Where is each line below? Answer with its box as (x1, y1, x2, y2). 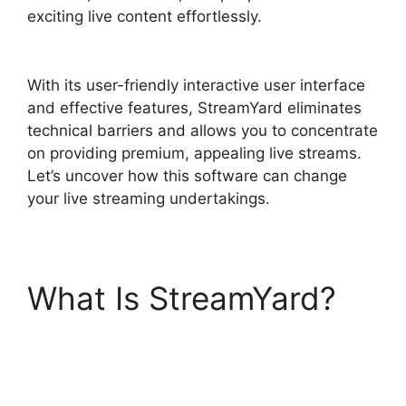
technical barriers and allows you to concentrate (27, 121, 378, 140)
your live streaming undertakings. (27, 188, 270, 208)
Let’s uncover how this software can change (27, 166, 347, 185)
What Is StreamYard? (27, 278, 336, 317)
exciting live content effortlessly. (27, 7, 262, 25)
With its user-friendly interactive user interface (27, 75, 365, 94)
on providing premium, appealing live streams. (27, 143, 362, 162)
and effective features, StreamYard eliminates (27, 98, 362, 117)
